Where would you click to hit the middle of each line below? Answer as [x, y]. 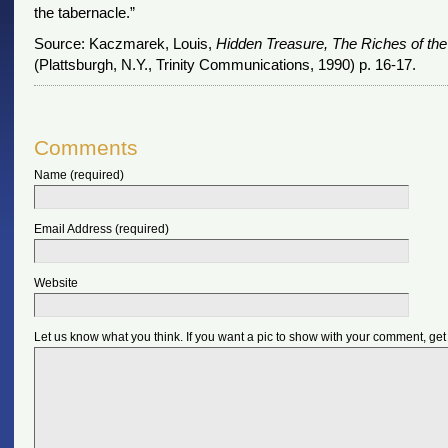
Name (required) [78, 175]
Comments [85, 147]
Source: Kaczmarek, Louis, [124, 43]
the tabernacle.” [84, 12]
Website [55, 283]
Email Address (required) [101, 229]
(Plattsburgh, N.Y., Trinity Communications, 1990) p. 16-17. [224, 64]
